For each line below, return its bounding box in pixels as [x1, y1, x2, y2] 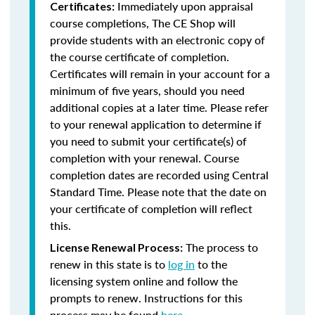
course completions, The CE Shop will [50, 15, 236, 31]
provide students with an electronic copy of [50, 32, 265, 48]
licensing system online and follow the [50, 273, 238, 289]
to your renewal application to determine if [50, 116, 262, 132]
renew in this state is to [50, 256, 168, 272]
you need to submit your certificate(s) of [50, 133, 247, 149]
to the [195, 256, 227, 272]
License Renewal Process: [50, 240, 183, 254]
